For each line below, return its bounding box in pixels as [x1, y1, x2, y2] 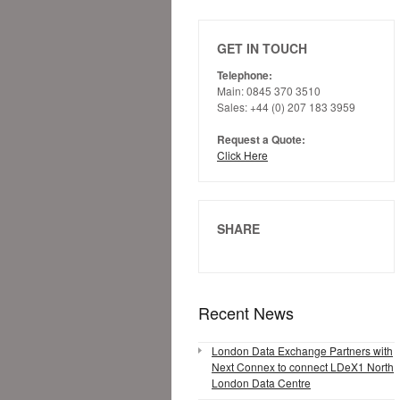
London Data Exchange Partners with [212, 343, 393, 358]
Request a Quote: [217, 131, 305, 147]
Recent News [198, 301, 294, 324]
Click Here [217, 147, 268, 162]
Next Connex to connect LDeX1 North [212, 359, 394, 374]
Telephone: [217, 67, 272, 83]
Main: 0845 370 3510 [217, 83, 321, 98]
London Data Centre [212, 375, 311, 390]
